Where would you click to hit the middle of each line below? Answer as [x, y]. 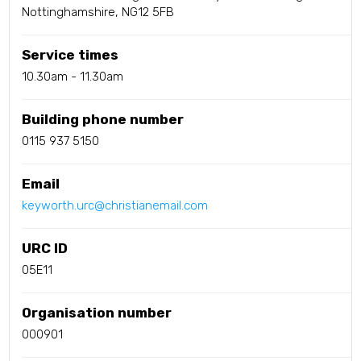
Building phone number [103, 120]
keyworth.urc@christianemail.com [115, 206]
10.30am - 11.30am [73, 77]
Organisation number [97, 313]
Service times [71, 55]
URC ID [45, 249]
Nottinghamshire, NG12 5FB [98, 12]
